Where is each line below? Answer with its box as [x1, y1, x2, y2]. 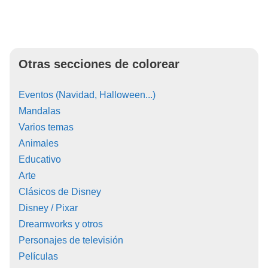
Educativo [19, 154, 61, 165]
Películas [19, 251, 58, 262]
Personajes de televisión [19, 235, 123, 246]
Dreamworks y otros [19, 219, 103, 230]
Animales [19, 138, 59, 149]
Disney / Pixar [19, 203, 78, 214]
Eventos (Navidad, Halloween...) [19, 90, 156, 100]
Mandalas [19, 106, 60, 117]
